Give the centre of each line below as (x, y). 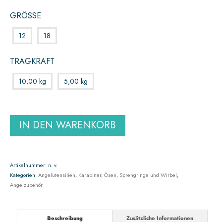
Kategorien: (24, 175)
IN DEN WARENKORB (68, 125)
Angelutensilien (57, 175)
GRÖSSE (26, 16)
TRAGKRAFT (32, 61)
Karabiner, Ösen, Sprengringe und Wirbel (128, 175)
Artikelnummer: (29, 165)
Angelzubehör (26, 185)
